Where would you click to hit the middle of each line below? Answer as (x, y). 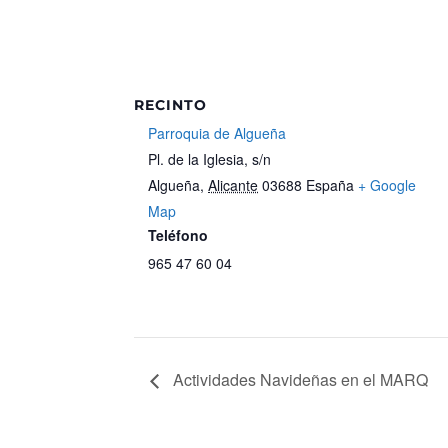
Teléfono (178, 234)
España (330, 184)
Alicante (233, 184)
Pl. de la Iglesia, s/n (210, 158)
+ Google (387, 184)
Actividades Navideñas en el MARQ (299, 380)
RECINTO (171, 104)
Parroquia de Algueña (217, 132)
